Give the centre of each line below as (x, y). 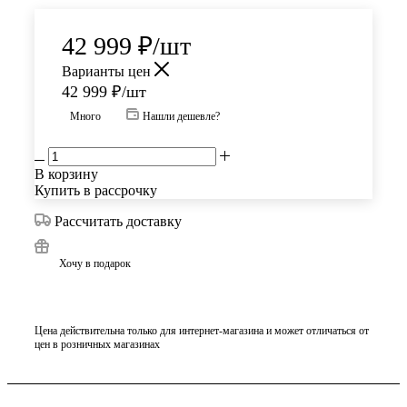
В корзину (66, 174)
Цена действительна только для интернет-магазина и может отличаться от (202, 330)
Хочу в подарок (95, 264)
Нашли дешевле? (181, 117)
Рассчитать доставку (118, 222)
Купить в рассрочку (96, 191)
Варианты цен (108, 72)
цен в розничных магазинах (97, 344)
